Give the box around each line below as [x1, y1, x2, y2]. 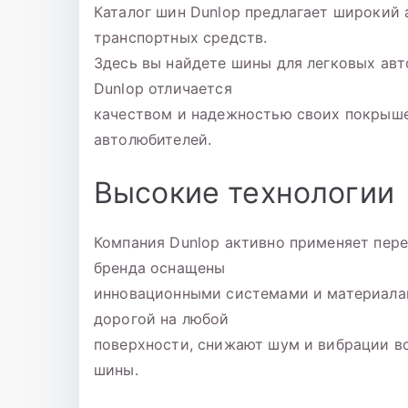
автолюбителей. [94, 130, 212, 149]
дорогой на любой [94, 310, 229, 329]
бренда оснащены [94, 259, 226, 278]
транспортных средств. [94, 28, 268, 47]
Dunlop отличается [94, 79, 232, 98]
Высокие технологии [94, 175, 394, 211]
